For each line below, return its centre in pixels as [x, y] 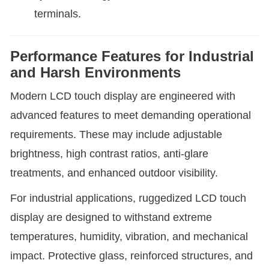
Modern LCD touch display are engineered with [123, 96]
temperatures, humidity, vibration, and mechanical [129, 236]
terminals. [58, 14]
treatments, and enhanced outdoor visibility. [114, 173]
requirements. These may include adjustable [116, 134]
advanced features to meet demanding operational [131, 115]
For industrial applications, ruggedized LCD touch [128, 198]
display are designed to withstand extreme [111, 217]
